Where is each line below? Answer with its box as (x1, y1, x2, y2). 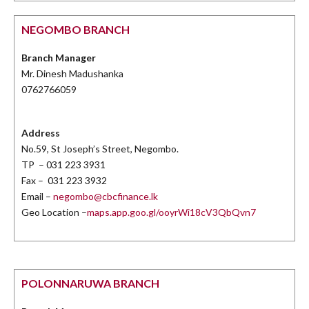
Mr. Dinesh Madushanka (21, 68, 123, 80)
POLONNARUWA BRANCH (21, 277, 159, 290)
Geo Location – (21, 206, 87, 219)
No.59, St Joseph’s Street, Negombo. (21, 143, 179, 155)
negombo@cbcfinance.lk (53, 190, 158, 203)
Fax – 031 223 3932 (21, 175, 107, 187)
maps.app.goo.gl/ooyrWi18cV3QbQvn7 (87, 206, 256, 219)
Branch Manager (21, 52, 96, 64)
